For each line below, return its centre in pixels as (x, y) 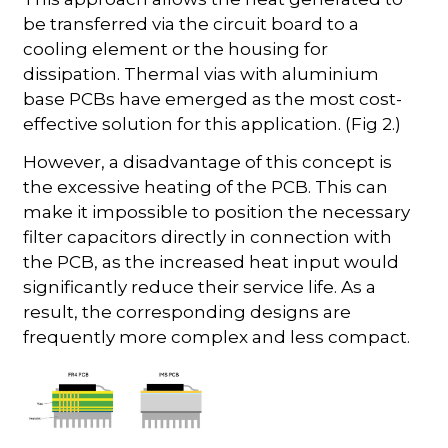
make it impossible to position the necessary (217, 211)
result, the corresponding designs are (187, 311)
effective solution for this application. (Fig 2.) (212, 123)
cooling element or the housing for (176, 48)
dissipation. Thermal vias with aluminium (201, 73)
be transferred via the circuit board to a (191, 23)
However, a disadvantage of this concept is (208, 161)
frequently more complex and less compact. (217, 336)
